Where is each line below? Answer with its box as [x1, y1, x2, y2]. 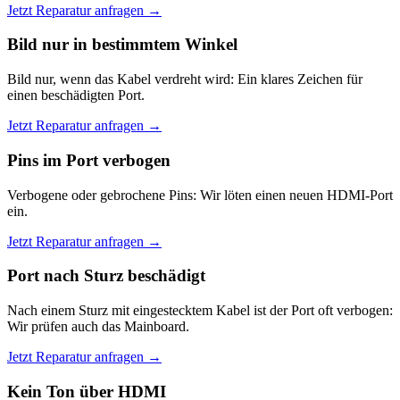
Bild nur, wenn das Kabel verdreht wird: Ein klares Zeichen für [7, 71, 362, 87]
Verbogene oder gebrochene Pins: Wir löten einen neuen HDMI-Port [7, 187, 393, 203]
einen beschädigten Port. [7, 87, 145, 104]
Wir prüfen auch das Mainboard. [7, 318, 189, 334]
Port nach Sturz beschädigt [7, 266, 205, 286]
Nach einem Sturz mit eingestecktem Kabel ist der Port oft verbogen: [7, 302, 393, 318]
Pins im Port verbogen [7, 150, 171, 170]
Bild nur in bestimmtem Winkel [7, 35, 237, 54]
